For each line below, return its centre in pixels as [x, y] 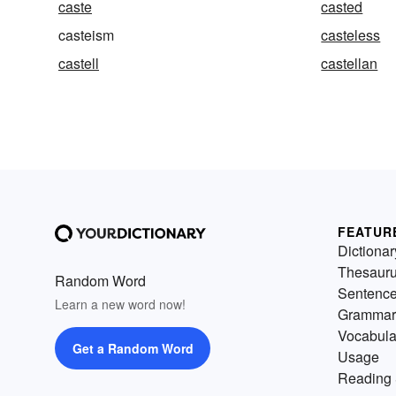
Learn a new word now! [120, 305]
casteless [351, 35]
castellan [350, 64]
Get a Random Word [133, 349]
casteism [86, 35]
